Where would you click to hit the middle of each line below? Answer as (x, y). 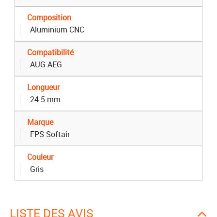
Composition (49, 18)
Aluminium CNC (57, 30)
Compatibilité (50, 53)
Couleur (40, 157)
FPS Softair (50, 134)
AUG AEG (46, 65)
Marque (40, 122)
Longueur (43, 87)
